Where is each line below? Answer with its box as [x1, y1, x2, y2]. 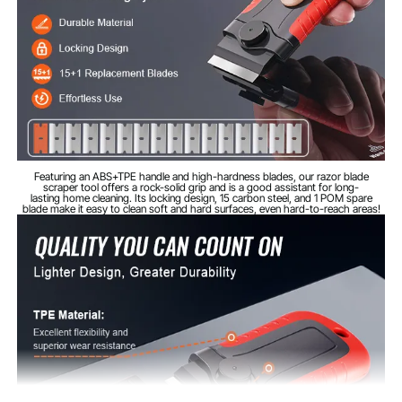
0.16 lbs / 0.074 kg [168, 5, 293, 24]
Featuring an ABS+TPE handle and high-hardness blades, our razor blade [33, 170, 369, 184]
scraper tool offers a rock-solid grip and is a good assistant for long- [43, 180, 359, 195]
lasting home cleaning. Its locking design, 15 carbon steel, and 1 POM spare [30, 191, 372, 205]
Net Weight [34, 6, 94, 22]
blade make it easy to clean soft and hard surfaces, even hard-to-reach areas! [22, 202, 380, 216]
